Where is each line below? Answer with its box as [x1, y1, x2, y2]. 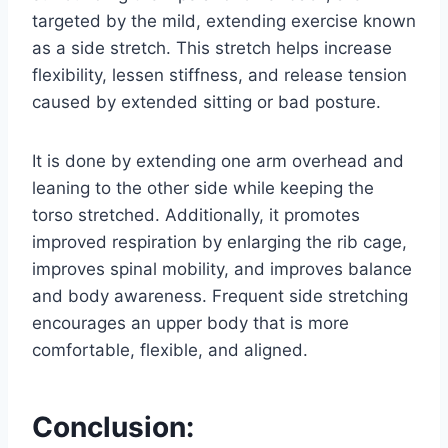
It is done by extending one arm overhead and [32, 150, 404, 171]
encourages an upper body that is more [32, 312, 349, 333]
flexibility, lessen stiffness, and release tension [32, 64, 407, 85]
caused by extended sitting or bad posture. [32, 91, 381, 112]
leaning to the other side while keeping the [32, 177, 374, 198]
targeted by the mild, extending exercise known [32, 10, 416, 31]
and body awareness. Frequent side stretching [32, 285, 408, 306]
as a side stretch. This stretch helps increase [32, 37, 392, 58]
